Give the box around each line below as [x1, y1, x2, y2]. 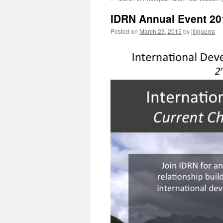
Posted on [111, 27, 138, 35]
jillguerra [191, 27, 215, 35]
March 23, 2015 [139, 27, 182, 35]
